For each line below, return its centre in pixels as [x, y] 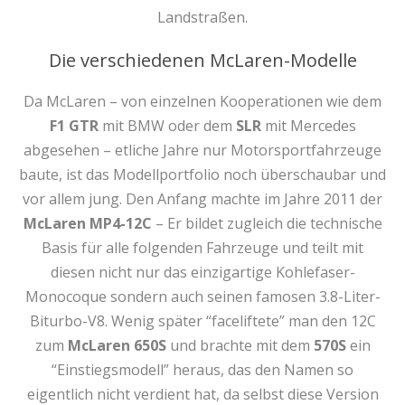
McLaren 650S [117, 345]
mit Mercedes [308, 126]
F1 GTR [74, 126]
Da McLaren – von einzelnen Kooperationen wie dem [202, 101]
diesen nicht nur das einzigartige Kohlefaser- [202, 272]
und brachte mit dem [240, 345]
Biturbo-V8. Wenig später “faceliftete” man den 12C [202, 321]
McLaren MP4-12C [87, 223]
